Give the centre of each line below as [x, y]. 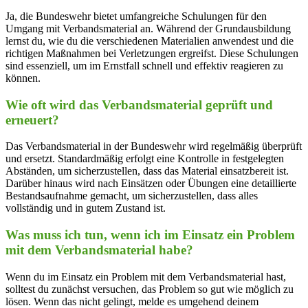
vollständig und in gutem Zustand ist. [86, 208]
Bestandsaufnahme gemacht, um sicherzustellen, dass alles [132, 196]
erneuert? [32, 120]
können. [23, 78]
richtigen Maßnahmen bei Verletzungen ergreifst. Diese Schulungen [152, 53]
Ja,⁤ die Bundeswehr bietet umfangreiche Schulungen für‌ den [136, 16]
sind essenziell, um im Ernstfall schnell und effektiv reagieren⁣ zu [144, 65]
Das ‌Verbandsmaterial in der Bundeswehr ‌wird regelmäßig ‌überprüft [154, 146]
